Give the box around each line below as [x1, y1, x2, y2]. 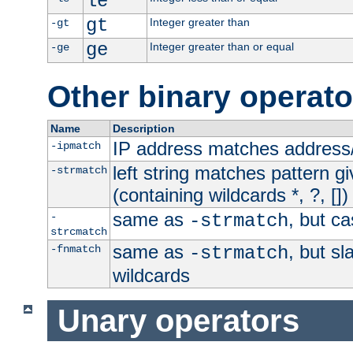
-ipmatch [50, 139, 101, 153]
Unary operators [57, 303, 299, 338]
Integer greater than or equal [149, 40, 294, 54]
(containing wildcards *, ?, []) [112, 184, 348, 206]
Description [112, 122, 175, 136]
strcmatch [50, 225, 107, 239]
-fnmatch [50, 243, 101, 256]
